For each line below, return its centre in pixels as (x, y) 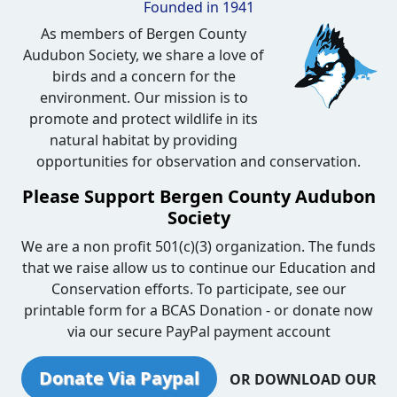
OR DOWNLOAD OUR (303, 379)
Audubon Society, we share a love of (144, 54)
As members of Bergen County (144, 33)
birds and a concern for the (144, 76)
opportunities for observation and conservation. (198, 161)
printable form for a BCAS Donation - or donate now (198, 310)
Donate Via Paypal (119, 378)
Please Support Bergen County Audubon (198, 196)
